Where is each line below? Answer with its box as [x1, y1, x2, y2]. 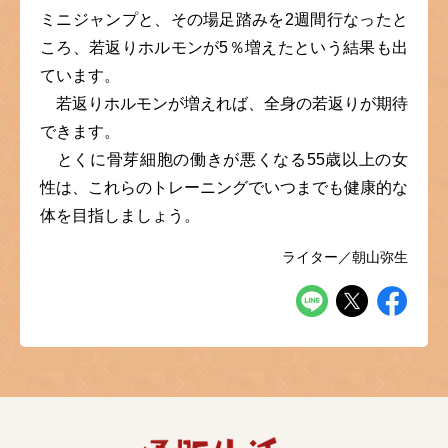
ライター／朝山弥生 [282, 249, 408, 266]
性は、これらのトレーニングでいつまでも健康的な [40, 179, 408, 197]
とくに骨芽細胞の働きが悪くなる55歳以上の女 [40, 151, 408, 169]
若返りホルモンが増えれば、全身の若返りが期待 [40, 95, 408, 113]
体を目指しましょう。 [40, 207, 200, 225]
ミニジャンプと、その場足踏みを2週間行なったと [40, 11, 408, 29]
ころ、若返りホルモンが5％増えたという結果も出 [40, 39, 408, 57]
